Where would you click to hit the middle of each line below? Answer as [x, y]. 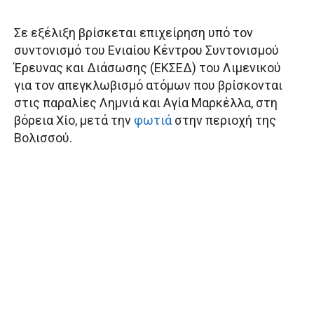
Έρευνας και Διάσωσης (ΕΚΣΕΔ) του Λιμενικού [148, 68]
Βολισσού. [43, 138]
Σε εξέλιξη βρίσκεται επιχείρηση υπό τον [134, 33]
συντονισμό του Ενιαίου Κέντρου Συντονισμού [146, 50]
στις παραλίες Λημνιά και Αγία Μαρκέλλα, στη [146, 103]
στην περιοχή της [224, 121]
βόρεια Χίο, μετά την [74, 121]
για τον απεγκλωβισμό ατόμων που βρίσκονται [148, 86]
